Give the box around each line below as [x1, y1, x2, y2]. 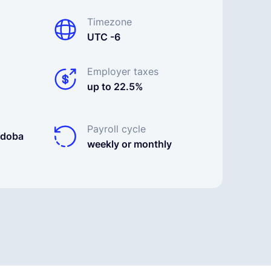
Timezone [87, 16, 132, 28]
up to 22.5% [87, 80, 143, 93]
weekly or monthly [87, 137, 172, 150]
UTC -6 [87, 31, 120, 43]
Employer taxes [87, 65, 158, 77]
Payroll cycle [87, 122, 146, 135]
